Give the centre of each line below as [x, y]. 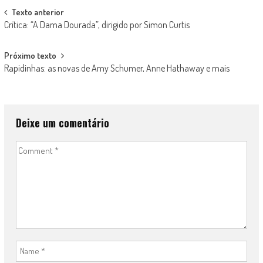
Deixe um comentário [62, 122]
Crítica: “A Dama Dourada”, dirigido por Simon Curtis [97, 24]
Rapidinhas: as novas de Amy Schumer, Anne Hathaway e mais [117, 68]
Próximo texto [30, 55]
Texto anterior [38, 12]
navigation [32, 34]
